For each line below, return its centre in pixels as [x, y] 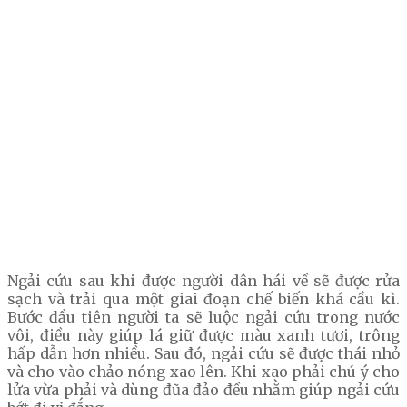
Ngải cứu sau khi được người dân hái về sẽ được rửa [203, 281]
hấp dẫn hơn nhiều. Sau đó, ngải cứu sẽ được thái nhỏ [203, 354]
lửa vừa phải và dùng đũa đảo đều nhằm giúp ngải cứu [203, 390]
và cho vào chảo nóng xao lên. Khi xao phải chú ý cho [203, 372]
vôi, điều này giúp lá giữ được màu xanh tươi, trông [203, 336]
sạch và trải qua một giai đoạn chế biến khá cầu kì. [203, 299]
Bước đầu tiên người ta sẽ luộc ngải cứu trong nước [203, 318]
